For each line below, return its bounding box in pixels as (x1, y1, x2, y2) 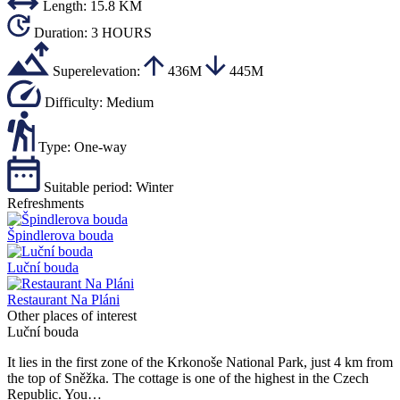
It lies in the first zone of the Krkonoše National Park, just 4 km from (7, 354, 393, 371)
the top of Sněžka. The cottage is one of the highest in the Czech (7, 371, 369, 387)
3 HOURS (91, 25, 152, 41)
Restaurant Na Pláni (7, 292, 120, 308)
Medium (106, 95, 154, 111)
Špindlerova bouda (7, 228, 113, 244)
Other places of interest (7, 308, 137, 324)
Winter (136, 179, 173, 196)
